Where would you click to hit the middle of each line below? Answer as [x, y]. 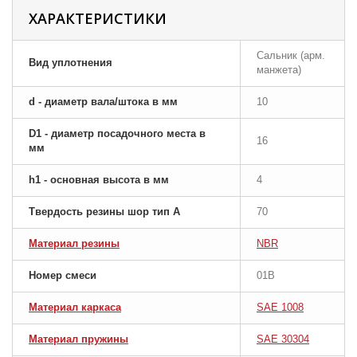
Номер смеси [63, 275]
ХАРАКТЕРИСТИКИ [98, 18]
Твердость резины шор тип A [104, 212]
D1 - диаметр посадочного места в [117, 133]
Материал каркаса [75, 307]
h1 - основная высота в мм [99, 180]
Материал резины [74, 243]
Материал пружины [78, 339]
